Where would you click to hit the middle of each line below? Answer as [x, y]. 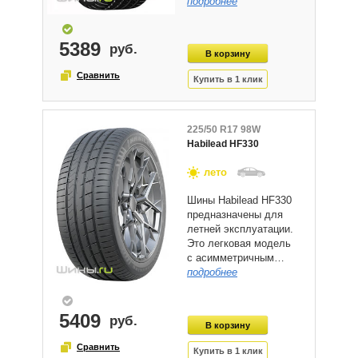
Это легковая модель [239, 244]
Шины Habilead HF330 [239, 201]
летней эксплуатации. [240, 229]
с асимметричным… [236, 258]
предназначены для [235, 215]
